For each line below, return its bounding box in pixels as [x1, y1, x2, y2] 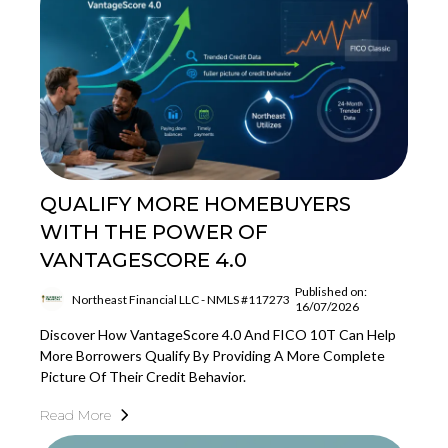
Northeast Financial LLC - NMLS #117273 [72, 291, 290, 307]
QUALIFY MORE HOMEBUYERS [40, 192, 351, 216]
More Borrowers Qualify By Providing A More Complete [40, 347, 385, 364]
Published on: [295, 284, 367, 299]
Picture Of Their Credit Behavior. [40, 368, 246, 385]
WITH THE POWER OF [40, 220, 268, 244]
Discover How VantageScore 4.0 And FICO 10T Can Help [40, 326, 396, 343]
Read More [40, 406, 111, 424]
